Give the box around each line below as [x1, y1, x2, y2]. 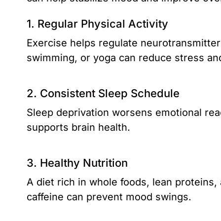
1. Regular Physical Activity [27, 17, 168, 30]
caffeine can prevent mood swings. [27, 190, 191, 203]
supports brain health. [27, 121, 130, 133]
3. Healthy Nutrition [27, 156, 128, 169]
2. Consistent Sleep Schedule [27, 86, 180, 100]
